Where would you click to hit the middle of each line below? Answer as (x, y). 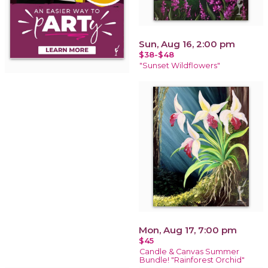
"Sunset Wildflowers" (180, 65)
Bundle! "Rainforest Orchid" (192, 260)
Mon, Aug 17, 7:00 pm (188, 230)
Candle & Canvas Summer (189, 251)
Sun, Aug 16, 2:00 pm (187, 44)
